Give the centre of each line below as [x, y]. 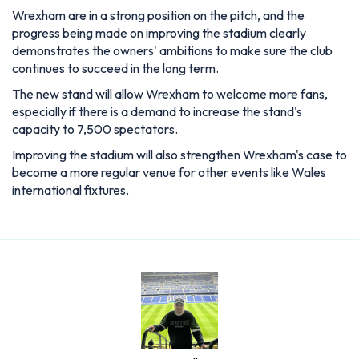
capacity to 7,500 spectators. [95, 129]
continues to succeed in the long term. [115, 68]
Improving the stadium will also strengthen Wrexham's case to [179, 154]
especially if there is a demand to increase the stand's [157, 111]
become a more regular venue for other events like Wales [169, 172]
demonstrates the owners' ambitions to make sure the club [172, 50]
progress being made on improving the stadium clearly [159, 32]
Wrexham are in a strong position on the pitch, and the [158, 15]
